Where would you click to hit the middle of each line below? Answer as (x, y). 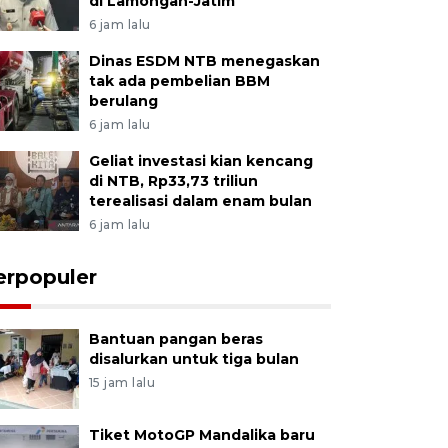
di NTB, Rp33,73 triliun (173, 181)
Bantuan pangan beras (175, 339)
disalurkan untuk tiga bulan (193, 359)
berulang (123, 101)
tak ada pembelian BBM (179, 81)
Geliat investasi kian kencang (200, 161)
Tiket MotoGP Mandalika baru (201, 435)
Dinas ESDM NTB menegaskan (204, 61)
